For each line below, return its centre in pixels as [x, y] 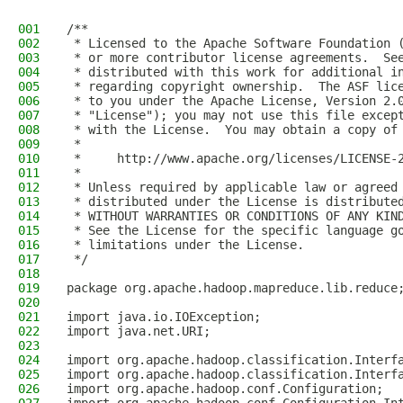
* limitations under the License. [185, 245]
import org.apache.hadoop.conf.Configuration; [225, 389]
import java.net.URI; [139, 331]
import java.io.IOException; [164, 317]
